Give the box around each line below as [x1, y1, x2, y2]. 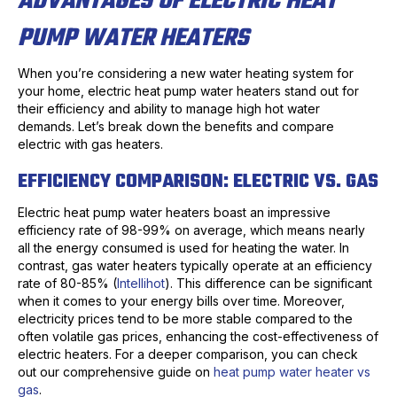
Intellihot [117, 276, 165, 292]
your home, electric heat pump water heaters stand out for [18, 83, 359, 99]
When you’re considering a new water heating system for [18, 66, 354, 82]
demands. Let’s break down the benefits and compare [18, 119, 334, 135]
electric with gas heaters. [18, 136, 163, 152]
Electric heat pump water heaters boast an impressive [18, 205, 331, 221]
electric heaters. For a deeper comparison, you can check [18, 346, 358, 362]
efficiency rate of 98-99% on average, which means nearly [18, 222, 365, 238]
